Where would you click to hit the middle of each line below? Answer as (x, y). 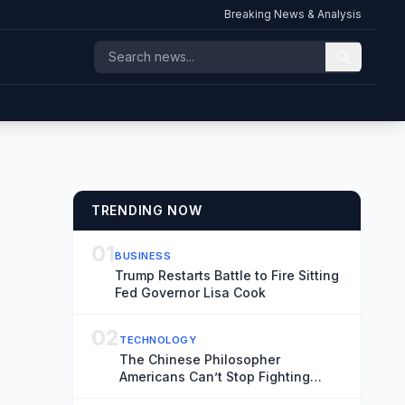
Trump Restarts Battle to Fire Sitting (227, 275)
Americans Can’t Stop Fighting (215, 377)
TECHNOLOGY (158, 340)
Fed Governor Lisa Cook (190, 292)
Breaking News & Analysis (293, 14)
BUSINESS (143, 256)
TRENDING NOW (147, 210)
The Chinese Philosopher (200, 359)
